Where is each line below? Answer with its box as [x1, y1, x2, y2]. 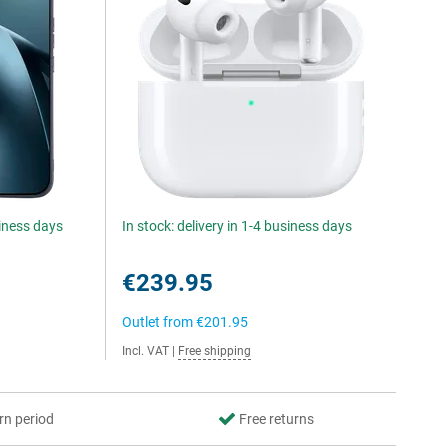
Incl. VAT [122, 344, 170, 358]
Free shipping [178, 344, 252, 358]
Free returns [238, 411, 314, 427]
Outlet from [122, 314, 197, 330]
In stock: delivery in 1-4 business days [122, 218, 353, 234]
